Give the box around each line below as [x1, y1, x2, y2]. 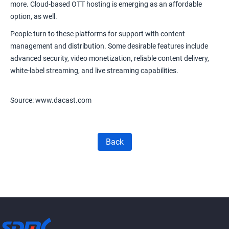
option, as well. [10, 12, 57, 20]
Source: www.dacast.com [10, 96, 91, 104]
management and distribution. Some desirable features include [10, 41, 208, 50]
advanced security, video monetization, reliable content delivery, [10, 54, 209, 62]
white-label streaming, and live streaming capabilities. [10, 66, 178, 75]
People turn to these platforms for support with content [10, 29, 185, 38]
